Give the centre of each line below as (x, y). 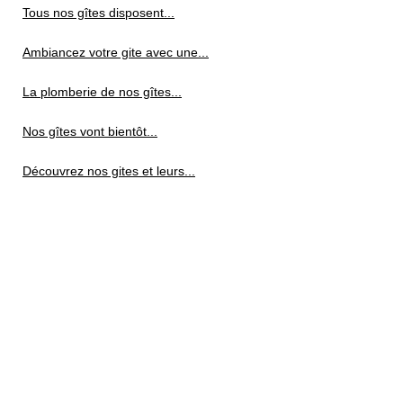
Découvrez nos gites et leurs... (109, 170)
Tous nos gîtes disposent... (99, 12)
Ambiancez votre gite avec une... (116, 52)
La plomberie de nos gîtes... (102, 91)
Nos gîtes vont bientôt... (90, 131)
